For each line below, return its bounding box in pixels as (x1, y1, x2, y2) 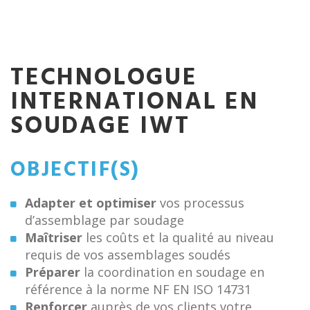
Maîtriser (25, 229, 82, 246)
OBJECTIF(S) (10, 154, 140, 188)
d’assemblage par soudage (25, 212, 184, 229)
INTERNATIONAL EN (10, 83, 259, 122)
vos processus (156, 194, 244, 212)
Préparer (25, 264, 80, 281)
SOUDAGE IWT (10, 107, 190, 147)
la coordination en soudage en (80, 264, 264, 281)
